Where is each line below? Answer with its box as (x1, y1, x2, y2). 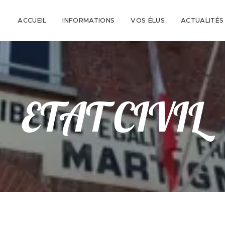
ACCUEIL (18, 16, 47, 25)
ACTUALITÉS (181, 16, 224, 25)
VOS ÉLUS (131, 16, 165, 25)
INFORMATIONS (62, 16, 115, 25)
